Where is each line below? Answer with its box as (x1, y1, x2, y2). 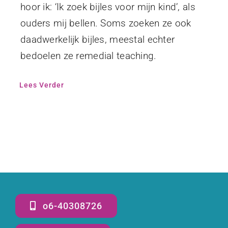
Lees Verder (19, 80, 64, 89)
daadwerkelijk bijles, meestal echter (20, 33, 175, 45)
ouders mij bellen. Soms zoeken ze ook (20, 17, 191, 29)
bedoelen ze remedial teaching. (20, 49, 157, 62)
